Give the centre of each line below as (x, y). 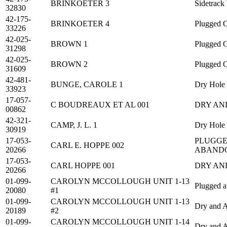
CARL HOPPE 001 (83, 166)
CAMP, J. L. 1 (74, 125)
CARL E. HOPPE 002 (87, 145)
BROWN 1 (69, 44)
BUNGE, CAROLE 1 (87, 85)
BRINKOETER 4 (80, 24)
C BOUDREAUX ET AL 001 (100, 105)
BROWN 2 (69, 64)
